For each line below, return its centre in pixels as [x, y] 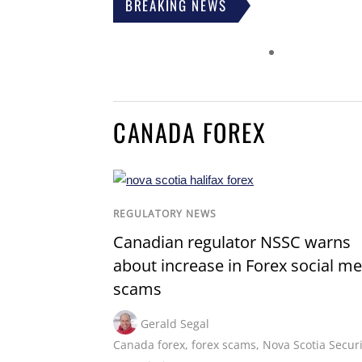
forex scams [224, 345]
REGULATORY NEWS [165, 214]
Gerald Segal [175, 324]
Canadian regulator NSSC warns [232, 242]
